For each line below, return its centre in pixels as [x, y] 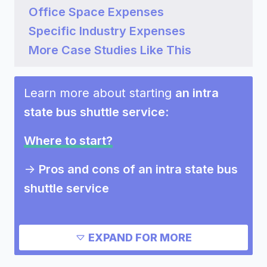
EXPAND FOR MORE [140, 237]
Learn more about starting [100, 93]
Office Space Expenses [96, 12]
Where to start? [68, 141]
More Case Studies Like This [110, 50]
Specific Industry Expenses [107, 31]
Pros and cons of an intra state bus [138, 169]
